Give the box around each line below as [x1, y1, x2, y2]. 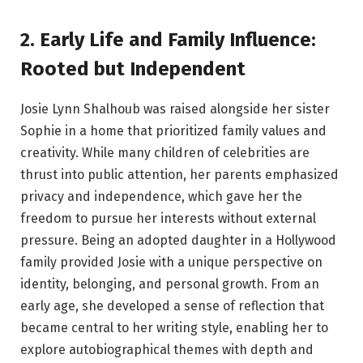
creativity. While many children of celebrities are [20, 145, 310, 161]
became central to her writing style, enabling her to [20, 320, 328, 336]
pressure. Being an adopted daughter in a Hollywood [20, 233, 336, 249]
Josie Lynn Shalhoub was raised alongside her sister [20, 101, 330, 117]
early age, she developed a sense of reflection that [20, 298, 324, 314]
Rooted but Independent [20, 58, 246, 81]
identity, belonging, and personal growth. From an [20, 276, 319, 293]
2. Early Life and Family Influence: [20, 28, 316, 52]
